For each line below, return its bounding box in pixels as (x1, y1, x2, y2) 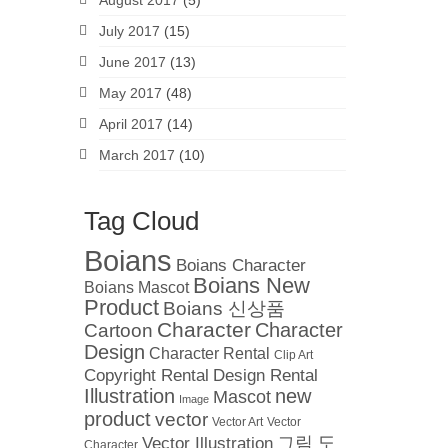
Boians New (192, 273, 310, 298)
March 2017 (98, 147, 175, 163)
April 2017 (98, 116, 163, 132)
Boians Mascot (83, 278, 189, 296)
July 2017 (98, 23, 160, 39)
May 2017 (98, 85, 162, 101)
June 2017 (98, 54, 166, 70)
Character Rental (148, 345, 270, 362)
